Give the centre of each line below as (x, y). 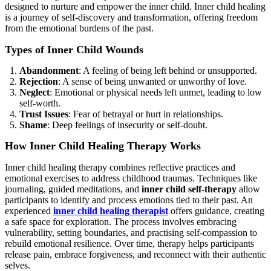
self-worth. (41, 103)
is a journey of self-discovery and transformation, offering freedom (131, 17)
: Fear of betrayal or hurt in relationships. (147, 114)
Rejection (39, 81)
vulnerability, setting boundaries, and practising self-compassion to (131, 232)
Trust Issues (44, 114)
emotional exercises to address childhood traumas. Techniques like (131, 178)
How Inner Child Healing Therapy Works (103, 145)
